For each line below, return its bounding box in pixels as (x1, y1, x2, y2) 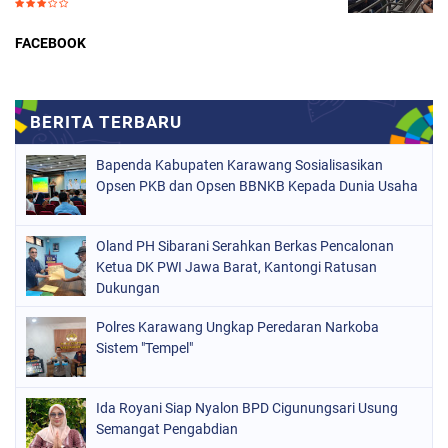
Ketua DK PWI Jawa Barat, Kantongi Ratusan (96, 259, 377, 276)
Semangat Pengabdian (96, 421, 238, 438)
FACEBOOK (15, 35, 86, 52)
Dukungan (96, 280, 160, 297)
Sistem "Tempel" (96, 340, 193, 357)
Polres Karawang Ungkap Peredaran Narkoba (96, 319, 379, 336)
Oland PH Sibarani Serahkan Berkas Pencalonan (96, 238, 394, 255)
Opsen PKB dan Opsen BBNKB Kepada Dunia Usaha (96, 178, 418, 195)
